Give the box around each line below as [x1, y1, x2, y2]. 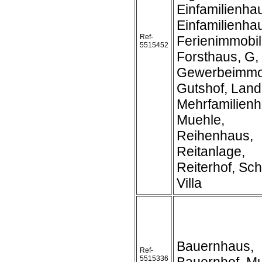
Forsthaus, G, [177, 49, 258, 64]
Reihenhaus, [177, 128, 253, 143]
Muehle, [177, 112, 225, 127]
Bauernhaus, [177, 239, 254, 254]
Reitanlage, [177, 144, 245, 159]
